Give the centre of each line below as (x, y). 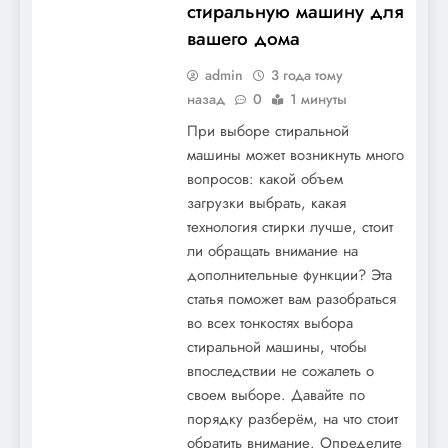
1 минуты (318, 98)
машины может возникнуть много (295, 154)
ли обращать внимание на (272, 250)
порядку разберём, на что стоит (292, 418)
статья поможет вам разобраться (291, 298)
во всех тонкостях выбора (269, 322)
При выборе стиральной (267, 130)
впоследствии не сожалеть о (280, 370)
